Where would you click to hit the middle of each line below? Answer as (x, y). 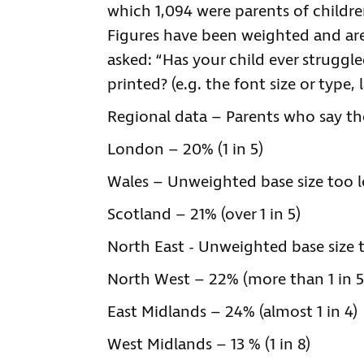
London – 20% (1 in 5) (185, 150)
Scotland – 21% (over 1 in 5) (204, 215)
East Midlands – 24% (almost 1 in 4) (232, 312)
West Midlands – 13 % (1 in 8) (209, 345)
